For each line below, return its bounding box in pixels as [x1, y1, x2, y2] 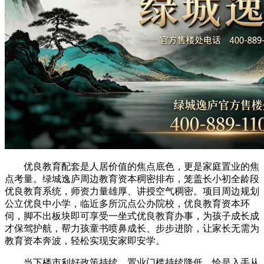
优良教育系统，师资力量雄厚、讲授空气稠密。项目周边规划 [5, 186, 259, 196]
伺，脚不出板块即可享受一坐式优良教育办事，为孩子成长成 [5, 210, 259, 221]
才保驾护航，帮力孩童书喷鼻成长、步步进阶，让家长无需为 [5, 223, 259, 233]
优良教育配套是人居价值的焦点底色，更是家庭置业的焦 [5, 161, 259, 171]
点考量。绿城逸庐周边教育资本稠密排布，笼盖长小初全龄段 [5, 173, 259, 184]
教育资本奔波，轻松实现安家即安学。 [5, 235, 165, 246]
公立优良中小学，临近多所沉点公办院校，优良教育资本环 [5, 198, 250, 209]
